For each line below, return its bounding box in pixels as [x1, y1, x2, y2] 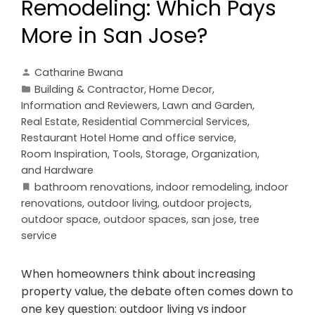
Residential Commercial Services [82, 114, 247, 129]
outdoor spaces [103, 212, 186, 226]
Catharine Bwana [34, 65, 123, 79]
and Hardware [21, 162, 94, 177]
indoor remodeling [156, 179, 250, 194]
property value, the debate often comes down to [21, 283, 293, 300]
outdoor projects [162, 195, 250, 210]
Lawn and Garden [162, 98, 252, 112]
